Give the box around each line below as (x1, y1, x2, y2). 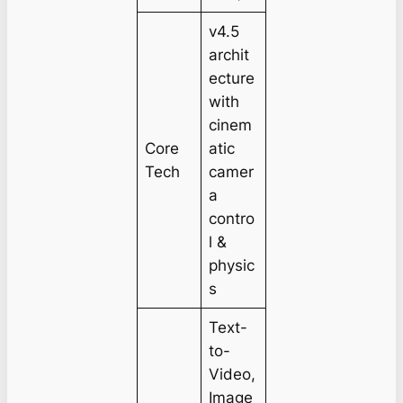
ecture (209, 68, 255, 87)
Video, (209, 364, 256, 383)
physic (209, 255, 255, 274)
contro (209, 209, 255, 228)
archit (209, 45, 250, 64)
